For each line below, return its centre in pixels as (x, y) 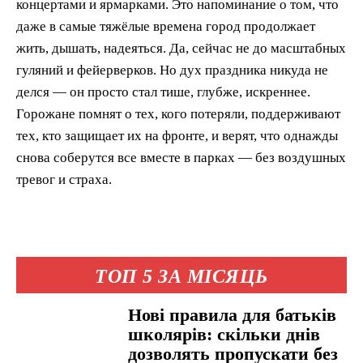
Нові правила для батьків (233, 314)
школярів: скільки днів (224, 334)
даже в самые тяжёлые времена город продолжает (166, 26)
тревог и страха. (64, 179)
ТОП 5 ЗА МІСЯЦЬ (181, 276)
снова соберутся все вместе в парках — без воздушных (181, 157)
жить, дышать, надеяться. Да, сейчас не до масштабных (181, 48)
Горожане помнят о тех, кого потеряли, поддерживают (178, 113)
